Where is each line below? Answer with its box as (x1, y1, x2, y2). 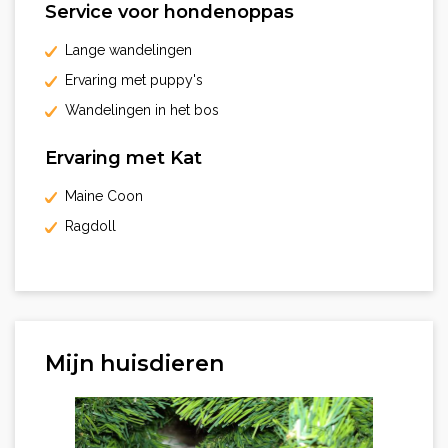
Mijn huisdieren (45, 349, 224, 377)
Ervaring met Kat (45, 146, 202, 169)
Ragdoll (57, 217, 116, 234)
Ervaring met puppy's (57, 71, 203, 88)
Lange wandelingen (57, 41, 192, 58)
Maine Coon (57, 187, 143, 204)
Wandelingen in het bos (57, 101, 219, 118)
